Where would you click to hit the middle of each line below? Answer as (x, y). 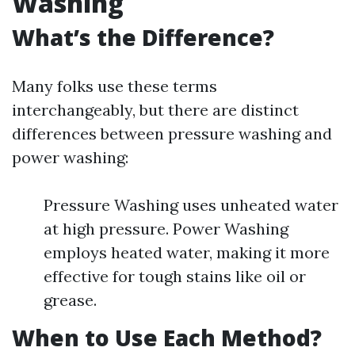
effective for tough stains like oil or (175, 276)
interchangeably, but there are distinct (155, 110)
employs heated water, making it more (187, 252)
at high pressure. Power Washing (166, 229)
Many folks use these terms (115, 86)
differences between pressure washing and (172, 134)
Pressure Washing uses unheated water (191, 205)
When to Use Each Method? (167, 338)
